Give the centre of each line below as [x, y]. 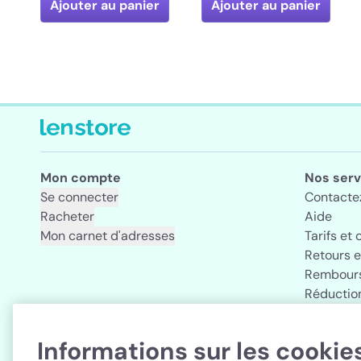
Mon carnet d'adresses [108, 236]
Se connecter [79, 197]
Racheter [67, 216]
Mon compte [81, 178]
